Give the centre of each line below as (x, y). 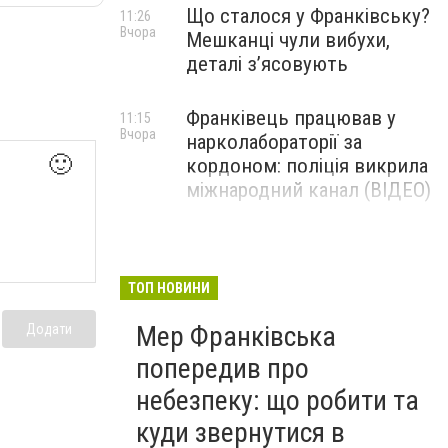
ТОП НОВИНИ (169, 288)
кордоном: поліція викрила (307, 166)
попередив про (222, 368)
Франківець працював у (291, 118)
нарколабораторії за (274, 142)
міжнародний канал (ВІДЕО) (308, 190)
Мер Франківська (236, 336)
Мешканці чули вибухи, (288, 40)
